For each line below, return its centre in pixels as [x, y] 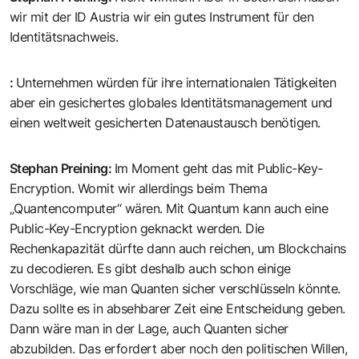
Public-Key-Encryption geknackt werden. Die [137, 229]
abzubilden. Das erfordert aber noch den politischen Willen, [179, 349]
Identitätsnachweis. [64, 37]
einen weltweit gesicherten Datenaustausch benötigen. [165, 123]
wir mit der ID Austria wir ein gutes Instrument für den [162, 17]
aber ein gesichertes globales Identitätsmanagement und [171, 103]
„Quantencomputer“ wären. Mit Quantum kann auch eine [169, 209]
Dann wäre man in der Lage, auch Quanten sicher [149, 329]
